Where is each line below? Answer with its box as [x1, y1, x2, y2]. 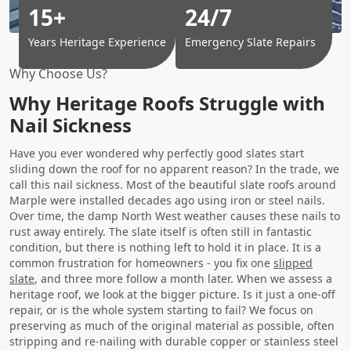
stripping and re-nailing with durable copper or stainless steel [9, 333, 338, 349]
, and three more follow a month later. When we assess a [34, 270, 332, 286]
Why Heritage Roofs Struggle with [9, 89, 325, 116]
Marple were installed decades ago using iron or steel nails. [9, 192, 325, 208]
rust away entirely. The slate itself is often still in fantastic [9, 223, 312, 239]
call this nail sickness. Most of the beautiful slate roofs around [9, 176, 336, 192]
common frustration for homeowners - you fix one [9, 255, 273, 270]
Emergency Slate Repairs [185, 34, 316, 49]
